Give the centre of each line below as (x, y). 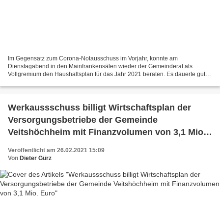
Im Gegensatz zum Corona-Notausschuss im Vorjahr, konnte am (93, 58)
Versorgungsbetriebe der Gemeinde (83, 120)
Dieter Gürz (36, 158)
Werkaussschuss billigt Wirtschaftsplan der (99, 107)
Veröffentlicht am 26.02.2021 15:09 (56, 150)
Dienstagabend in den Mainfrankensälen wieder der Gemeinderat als (100, 66)
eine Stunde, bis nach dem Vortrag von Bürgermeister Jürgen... (91, 82)
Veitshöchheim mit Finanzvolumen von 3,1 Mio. (107, 132)
